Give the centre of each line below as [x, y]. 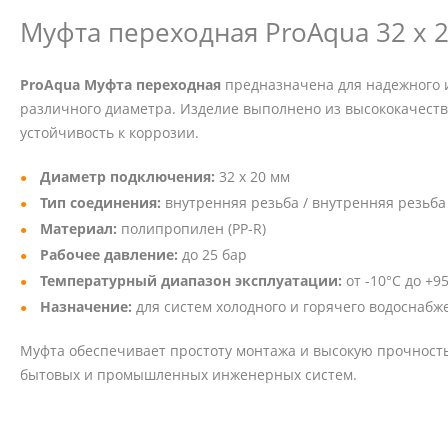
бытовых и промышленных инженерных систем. [188, 375]
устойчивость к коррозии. [109, 133]
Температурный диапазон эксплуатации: [191, 281]
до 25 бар [212, 255]
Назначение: [86, 307]
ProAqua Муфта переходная [120, 85]
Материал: [78, 229]
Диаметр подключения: [127, 177]
